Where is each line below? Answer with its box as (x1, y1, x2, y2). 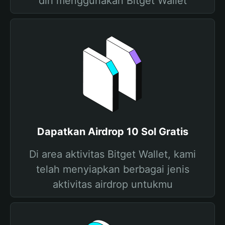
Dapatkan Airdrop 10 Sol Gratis (37, 126, 188, 138)
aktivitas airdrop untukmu (52, 178, 173, 190)
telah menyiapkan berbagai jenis (36, 163, 189, 175)
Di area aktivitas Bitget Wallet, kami (29, 148, 196, 160)
